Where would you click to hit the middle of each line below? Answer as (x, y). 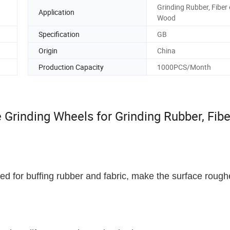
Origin (48, 50)
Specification (59, 34)
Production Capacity (71, 67)
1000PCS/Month (184, 67)
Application (56, 12)
